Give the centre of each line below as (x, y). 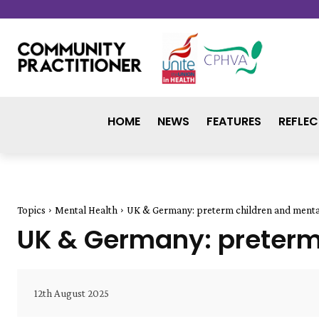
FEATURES (234, 121)
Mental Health (86, 210)
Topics (31, 210)
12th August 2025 (72, 294)
